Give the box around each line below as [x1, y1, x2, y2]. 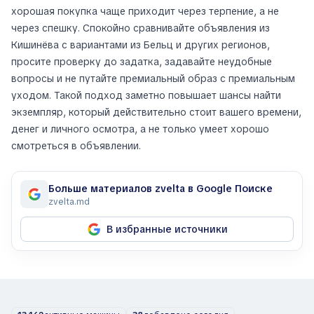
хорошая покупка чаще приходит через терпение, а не [11, 5, 279, 18]
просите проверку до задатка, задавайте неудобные [11, 55, 272, 69]
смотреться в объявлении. [11, 139, 141, 153]
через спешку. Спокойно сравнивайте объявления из [11, 22, 270, 35]
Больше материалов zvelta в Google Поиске [48, 182, 273, 196]
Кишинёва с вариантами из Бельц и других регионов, [11, 39, 270, 52]
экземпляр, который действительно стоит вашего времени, [11, 106, 301, 119]
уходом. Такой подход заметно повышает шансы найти [11, 89, 281, 102]
